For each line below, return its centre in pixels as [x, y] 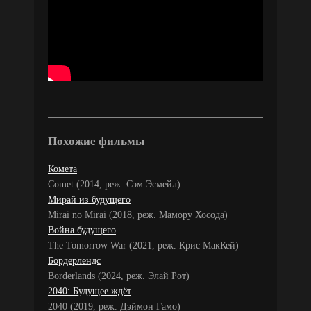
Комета [62, 169]
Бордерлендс [74, 260]
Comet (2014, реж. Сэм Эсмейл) [114, 184]
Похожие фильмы [96, 141]
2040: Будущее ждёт [90, 291]
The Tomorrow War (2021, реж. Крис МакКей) [143, 245]
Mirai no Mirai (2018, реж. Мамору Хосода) [138, 215]
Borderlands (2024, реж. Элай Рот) [119, 276]
